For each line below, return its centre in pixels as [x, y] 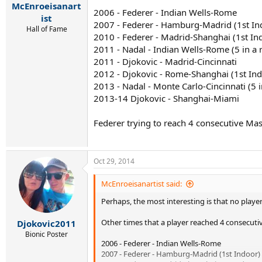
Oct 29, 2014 [114, 161]
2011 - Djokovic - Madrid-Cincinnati [165, 61]
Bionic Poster [46, 234]
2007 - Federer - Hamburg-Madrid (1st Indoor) [181, 254]
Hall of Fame [46, 29]
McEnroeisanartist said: [142, 184]
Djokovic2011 [46, 223]
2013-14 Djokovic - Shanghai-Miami [166, 98]
